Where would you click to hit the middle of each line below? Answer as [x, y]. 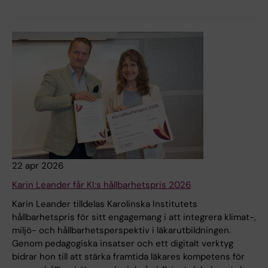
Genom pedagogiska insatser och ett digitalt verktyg [123, 244]
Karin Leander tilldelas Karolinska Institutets [105, 204]
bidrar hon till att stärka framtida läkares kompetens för [128, 257]
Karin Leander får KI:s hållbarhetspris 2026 [101, 185]
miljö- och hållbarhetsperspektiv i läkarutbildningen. [121, 231]
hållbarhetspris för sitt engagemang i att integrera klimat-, [134, 217]
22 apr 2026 [38, 166]
